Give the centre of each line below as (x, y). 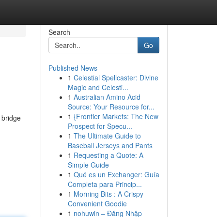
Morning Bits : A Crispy (108, 194)
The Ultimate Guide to (107, 136)
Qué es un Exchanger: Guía (116, 174)
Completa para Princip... (105, 184)
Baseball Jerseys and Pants (110, 145)
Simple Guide (88, 165)
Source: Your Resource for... (111, 107)
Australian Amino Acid (107, 97)
